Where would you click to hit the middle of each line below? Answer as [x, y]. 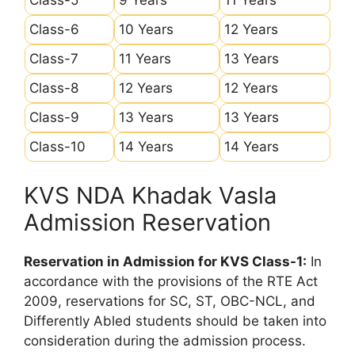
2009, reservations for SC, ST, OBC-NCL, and [170, 301]
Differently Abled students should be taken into [175, 321]
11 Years [145, 58]
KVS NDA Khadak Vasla [150, 195]
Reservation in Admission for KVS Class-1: [165, 261]
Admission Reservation [147, 222]
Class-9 [54, 117]
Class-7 [54, 58]
